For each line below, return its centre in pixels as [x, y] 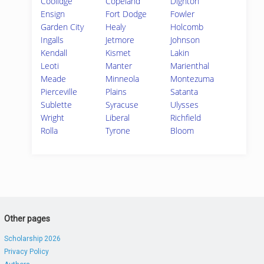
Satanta [184, 92]
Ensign [53, 14]
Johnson [185, 40]
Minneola [123, 79]
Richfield [186, 118]
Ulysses [185, 105]
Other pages [27, 219]
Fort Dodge [126, 14]
